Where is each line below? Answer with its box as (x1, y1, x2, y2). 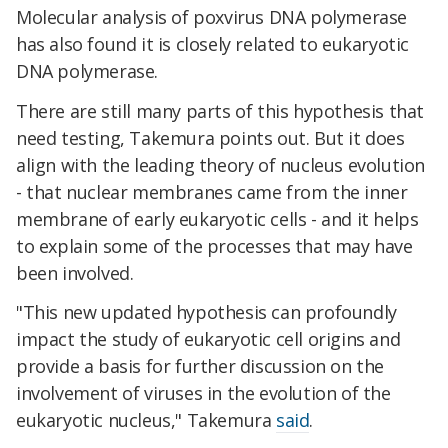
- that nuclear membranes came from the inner (16, 179, 408, 204)
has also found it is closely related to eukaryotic (16, 31, 410, 56)
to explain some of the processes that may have (16, 233, 413, 258)
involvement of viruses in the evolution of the (16, 381, 391, 406)
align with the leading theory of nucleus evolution (16, 152, 426, 177)
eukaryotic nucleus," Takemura (16, 408, 277, 433)
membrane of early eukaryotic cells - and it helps (16, 206, 419, 231)
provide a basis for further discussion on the (16, 354, 385, 379)
